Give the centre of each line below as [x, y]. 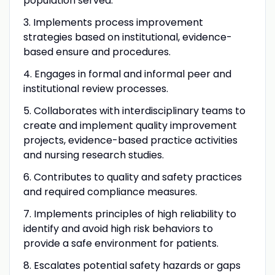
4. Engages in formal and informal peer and [127, 74]
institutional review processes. [95, 88]
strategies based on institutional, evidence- [127, 37]
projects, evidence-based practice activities [130, 140]
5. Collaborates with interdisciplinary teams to [134, 110]
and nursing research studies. [93, 155]
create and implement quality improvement [130, 125]
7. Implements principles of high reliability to [130, 214]
